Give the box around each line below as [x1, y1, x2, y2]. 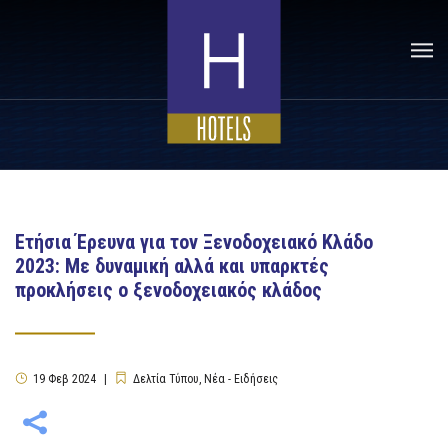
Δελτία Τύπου [133, 372, 199, 386]
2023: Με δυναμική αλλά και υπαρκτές [15, 254, 329, 278]
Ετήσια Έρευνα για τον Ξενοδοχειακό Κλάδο [15, 230, 373, 254]
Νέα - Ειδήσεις [204, 372, 278, 386]
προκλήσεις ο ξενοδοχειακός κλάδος [15, 278, 322, 302]
